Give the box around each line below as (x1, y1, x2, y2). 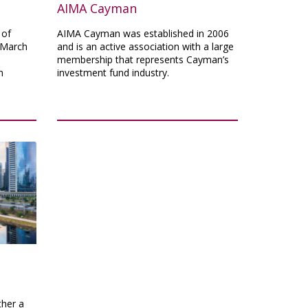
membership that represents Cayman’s (57, 52, 230, 66)
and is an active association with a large (57, 39, 234, 53)
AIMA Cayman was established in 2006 (57, 26, 230, 40)
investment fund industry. (57, 65, 170, 79)
